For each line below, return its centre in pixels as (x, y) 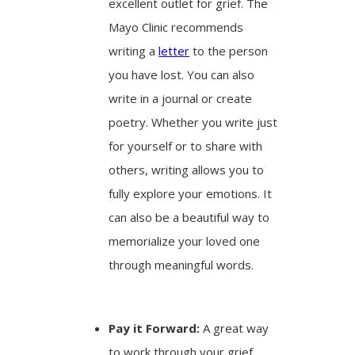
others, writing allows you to (187, 169)
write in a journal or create (181, 98)
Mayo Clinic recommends (176, 27)
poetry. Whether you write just (193, 122)
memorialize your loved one (185, 240)
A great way (235, 328)
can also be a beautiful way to (189, 217)
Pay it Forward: (155, 328)
